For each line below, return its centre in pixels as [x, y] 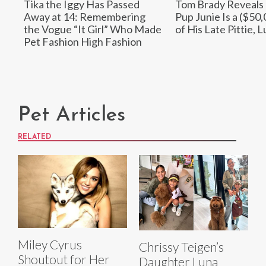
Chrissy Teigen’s [181, 247]
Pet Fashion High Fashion [83, 42]
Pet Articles [72, 116]
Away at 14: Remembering [85, 17]
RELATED [34, 137]
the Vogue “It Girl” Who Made [93, 29]
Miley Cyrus [50, 244]
